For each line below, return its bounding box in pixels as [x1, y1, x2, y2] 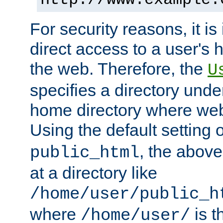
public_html [30, 143, 139, 162]
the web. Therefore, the [30, 59, 208, 78]
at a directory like [30, 163, 157, 182]
